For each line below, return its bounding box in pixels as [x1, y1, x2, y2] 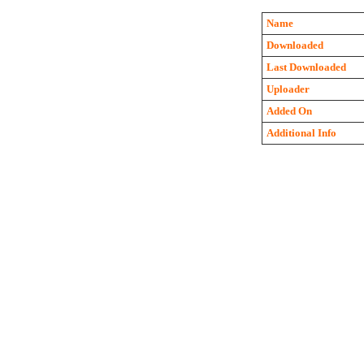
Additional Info [266, 127, 336, 139]
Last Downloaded [266, 61, 346, 73]
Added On [266, 105, 312, 117]
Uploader [266, 83, 310, 95]
